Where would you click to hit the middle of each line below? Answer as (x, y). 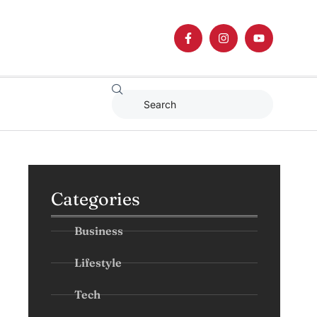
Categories (96, 199)
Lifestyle (98, 263)
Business (99, 231)
